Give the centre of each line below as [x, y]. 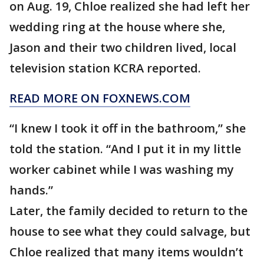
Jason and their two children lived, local [123, 48]
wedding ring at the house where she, [117, 27]
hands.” [31, 190]
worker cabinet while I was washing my [122, 170]
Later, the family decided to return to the [128, 211]
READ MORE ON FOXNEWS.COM [100, 98]
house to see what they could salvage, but [130, 232]
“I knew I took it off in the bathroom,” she [128, 128]
